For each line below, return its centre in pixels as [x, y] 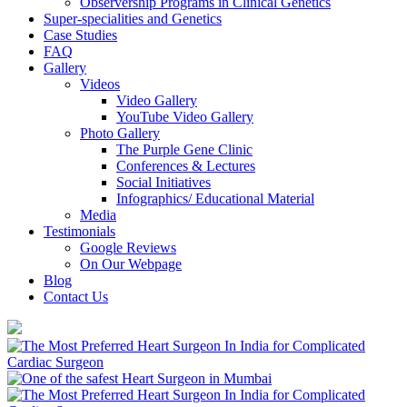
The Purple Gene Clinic [184, 149]
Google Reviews [128, 247]
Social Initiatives [164, 182]
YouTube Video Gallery [185, 116]
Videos [100, 84]
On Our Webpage [131, 263]
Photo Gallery [120, 133]
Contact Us [76, 296]
